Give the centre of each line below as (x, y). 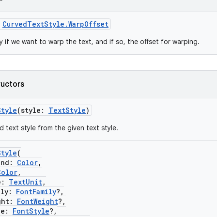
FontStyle (31, 211)
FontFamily (36, 192)
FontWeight (38, 201)
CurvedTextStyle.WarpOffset (55, 24)
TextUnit (25, 182)
